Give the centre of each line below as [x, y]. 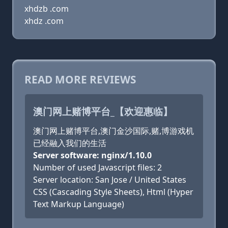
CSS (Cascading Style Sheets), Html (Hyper [113, 192]
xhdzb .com [47, 9]
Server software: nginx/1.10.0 [92, 155]
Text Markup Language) [79, 204]
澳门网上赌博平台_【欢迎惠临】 [103, 111]
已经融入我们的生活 [70, 143]
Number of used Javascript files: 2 [97, 167]
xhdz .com [44, 21]
